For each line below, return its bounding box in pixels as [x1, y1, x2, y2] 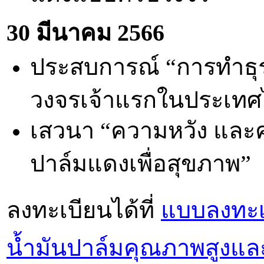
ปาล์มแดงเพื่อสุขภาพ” [30, 150, 251, 176]
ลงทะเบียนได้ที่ [6, 196, 161, 223]
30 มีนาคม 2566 [6, 19, 164, 46]
